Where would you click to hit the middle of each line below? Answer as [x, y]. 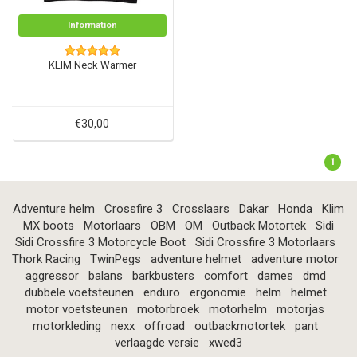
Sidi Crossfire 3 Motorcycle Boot [100, 242]
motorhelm [238, 309]
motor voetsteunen [77, 309]
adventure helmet [196, 259]
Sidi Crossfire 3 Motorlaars [265, 242]
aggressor [52, 275]
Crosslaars [201, 208]
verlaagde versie [157, 342]
